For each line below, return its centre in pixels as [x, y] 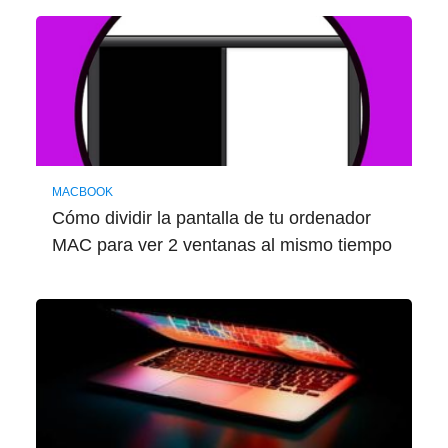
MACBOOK [82, 191]
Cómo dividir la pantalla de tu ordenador [211, 217]
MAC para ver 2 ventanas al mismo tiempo [221, 244]
